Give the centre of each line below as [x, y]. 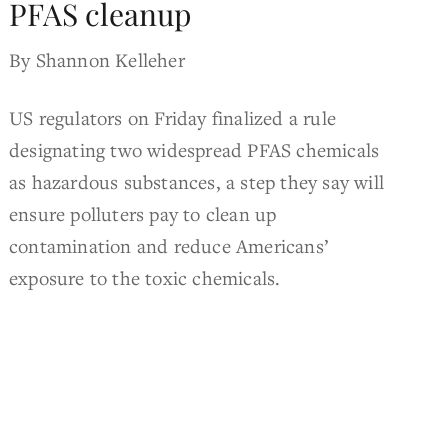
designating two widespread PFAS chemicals [194, 149]
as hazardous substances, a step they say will [197, 181]
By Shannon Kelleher [97, 59]
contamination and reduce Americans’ [169, 245]
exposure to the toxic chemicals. [145, 277]
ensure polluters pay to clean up [143, 213]
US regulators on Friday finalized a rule [173, 117]
